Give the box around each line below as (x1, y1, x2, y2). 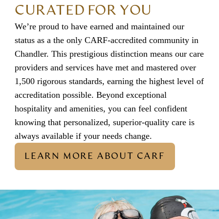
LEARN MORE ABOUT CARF (24, 152, 165, 161)
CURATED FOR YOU (15, 4, 153, 18)
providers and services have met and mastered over (15, 63, 196, 73)
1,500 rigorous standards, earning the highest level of (15, 76, 204, 87)
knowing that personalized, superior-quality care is (15, 117, 195, 128)
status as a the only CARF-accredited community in (15, 35, 198, 45)
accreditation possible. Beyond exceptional (15, 90, 167, 100)
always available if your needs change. (15, 131, 152, 141)
